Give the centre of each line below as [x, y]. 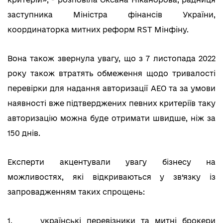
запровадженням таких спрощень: [76, 192]
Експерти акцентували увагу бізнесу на [111, 162]
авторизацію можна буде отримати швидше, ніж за [111, 118]
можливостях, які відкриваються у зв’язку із [111, 177]
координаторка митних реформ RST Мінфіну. [98, 30]
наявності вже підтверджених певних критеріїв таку [111, 104]
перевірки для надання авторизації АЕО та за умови [111, 89]
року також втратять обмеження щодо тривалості [111, 74]
